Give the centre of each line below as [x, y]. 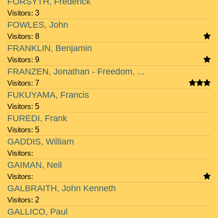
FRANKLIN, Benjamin [50, 48]
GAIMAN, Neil [35, 165]
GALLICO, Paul [37, 212]
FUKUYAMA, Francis [48, 95]
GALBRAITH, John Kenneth [62, 188]
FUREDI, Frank [37, 118]
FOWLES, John [38, 25]
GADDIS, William [41, 142]
